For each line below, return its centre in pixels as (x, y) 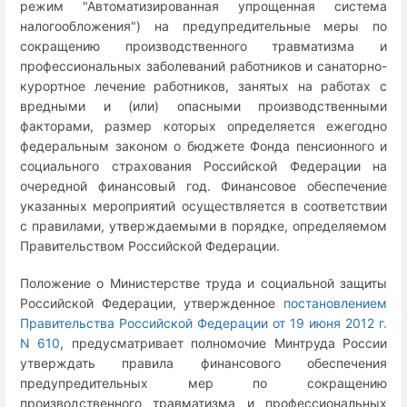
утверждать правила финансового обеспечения (203, 362)
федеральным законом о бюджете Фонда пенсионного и (203, 145)
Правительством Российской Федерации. (150, 245)
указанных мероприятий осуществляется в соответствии (203, 205)
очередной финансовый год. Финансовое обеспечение (203, 185)
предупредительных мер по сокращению (203, 382)
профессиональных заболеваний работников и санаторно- (203, 65)
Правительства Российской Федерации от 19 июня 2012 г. (203, 323)
